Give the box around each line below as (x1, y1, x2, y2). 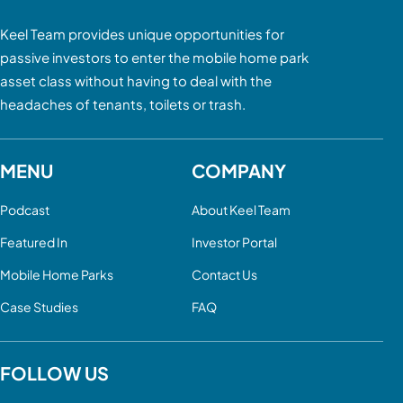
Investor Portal (191, 234, 277, 251)
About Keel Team (191, 201, 291, 219)
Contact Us (191, 266, 257, 283)
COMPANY (191, 159, 286, 183)
